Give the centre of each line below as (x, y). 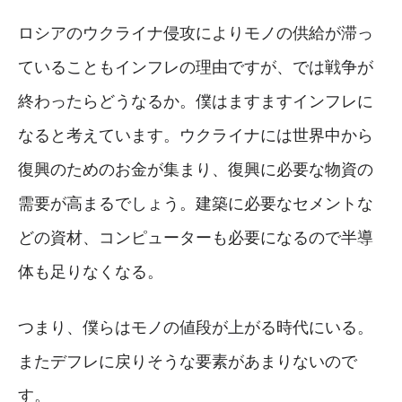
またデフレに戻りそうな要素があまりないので (188, 361)
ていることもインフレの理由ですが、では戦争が (196, 67)
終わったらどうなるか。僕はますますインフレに (196, 101)
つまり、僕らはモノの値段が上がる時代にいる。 (196, 327)
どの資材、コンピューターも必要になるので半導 (196, 237)
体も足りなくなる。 (91, 271)
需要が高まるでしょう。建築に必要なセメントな (196, 203)
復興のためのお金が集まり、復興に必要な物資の (196, 169)
